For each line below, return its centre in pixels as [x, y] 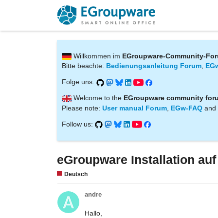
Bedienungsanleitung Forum [154, 66]
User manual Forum [135, 108]
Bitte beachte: [84, 66]
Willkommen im [97, 56]
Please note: [82, 108]
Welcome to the [98, 98]
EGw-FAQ [187, 108]
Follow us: [78, 124]
